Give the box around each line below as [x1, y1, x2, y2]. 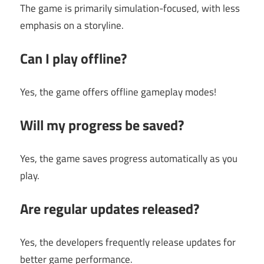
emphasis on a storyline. [20, 17, 124, 33]
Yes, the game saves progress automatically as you [20, 150, 237, 166]
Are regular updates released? [20, 198, 199, 220]
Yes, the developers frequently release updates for [20, 234, 236, 250]
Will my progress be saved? [20, 114, 184, 136]
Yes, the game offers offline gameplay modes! [20, 84, 216, 100]
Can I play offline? [20, 48, 127, 70]
